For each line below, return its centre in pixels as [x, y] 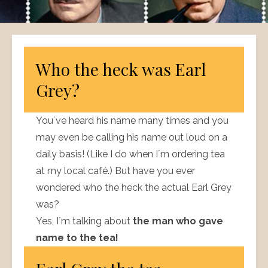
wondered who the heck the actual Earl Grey [134, 187]
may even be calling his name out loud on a [132, 137]
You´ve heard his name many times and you [132, 120]
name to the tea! [77, 237]
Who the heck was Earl [121, 69]
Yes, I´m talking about [84, 221]
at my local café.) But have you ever [115, 170]
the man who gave [178, 221]
